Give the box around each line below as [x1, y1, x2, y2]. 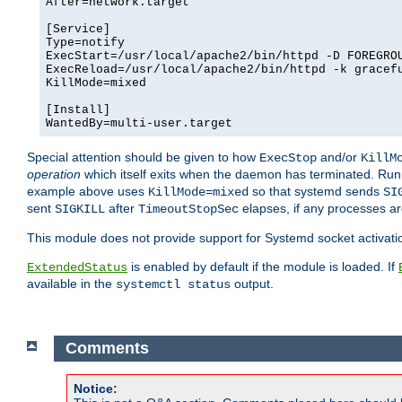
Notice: [74, 380, 118, 396]
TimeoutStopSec [138, 202, 239, 217]
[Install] [46, 103, 110, 118]
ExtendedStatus [27, 260, 127, 275]
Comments [65, 339, 149, 358]
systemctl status [116, 277, 231, 293]
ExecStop [259, 151, 317, 166]
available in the [27, 276, 116, 292]
